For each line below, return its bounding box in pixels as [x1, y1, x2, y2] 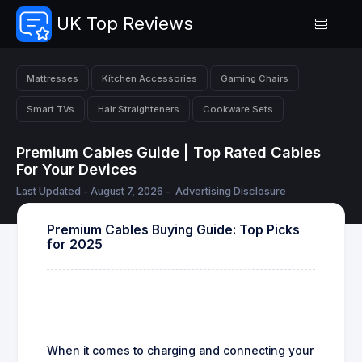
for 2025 [47, 236, 103, 252]
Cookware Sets [203, 103, 273, 115]
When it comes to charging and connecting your [47, 343, 314, 357]
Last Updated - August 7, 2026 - [16, 185, 173, 198]
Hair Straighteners [98, 103, 179, 115]
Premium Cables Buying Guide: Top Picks [47, 221, 300, 238]
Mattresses [27, 72, 78, 84]
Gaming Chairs [221, 72, 288, 84]
